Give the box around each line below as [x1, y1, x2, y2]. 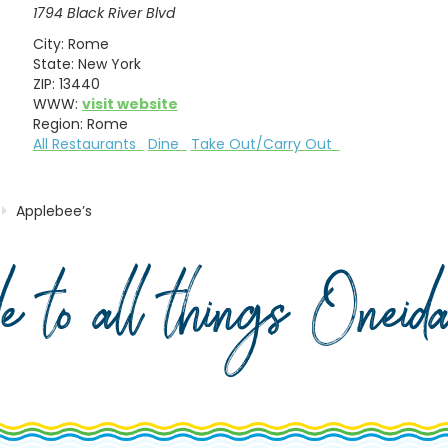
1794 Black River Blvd [32, 3, 175, 24]
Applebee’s [16, 200, 93, 221]
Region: [32, 113, 83, 134]
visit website [81, 93, 178, 114]
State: [32, 53, 74, 74]
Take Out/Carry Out [190, 133, 340, 154]
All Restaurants [32, 133, 144, 154]
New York [77, 53, 141, 74]
